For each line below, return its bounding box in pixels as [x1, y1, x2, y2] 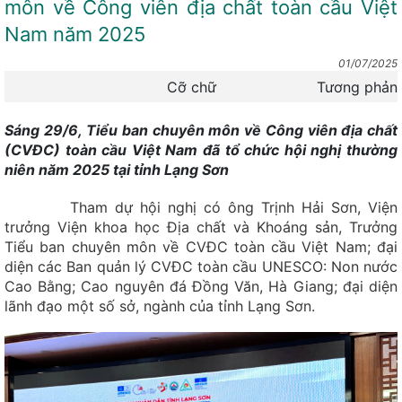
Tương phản [317, 77, 398, 96]
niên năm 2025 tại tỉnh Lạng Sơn [4, 161, 229, 179]
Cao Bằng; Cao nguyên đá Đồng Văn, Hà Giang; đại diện [4, 277, 398, 295]
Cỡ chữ [167, 77, 216, 96]
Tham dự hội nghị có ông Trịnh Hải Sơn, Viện [4, 198, 398, 216]
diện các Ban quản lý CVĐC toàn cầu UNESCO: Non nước [4, 258, 398, 275]
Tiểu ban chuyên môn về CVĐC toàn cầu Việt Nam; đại [4, 238, 398, 256]
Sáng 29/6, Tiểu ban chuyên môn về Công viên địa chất [4, 121, 398, 139]
